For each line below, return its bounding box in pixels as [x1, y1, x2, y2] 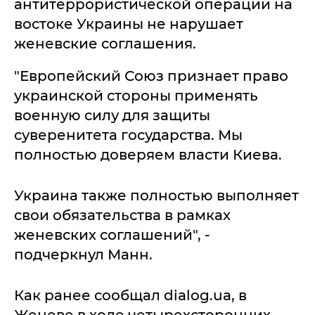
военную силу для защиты [14, 107, 210, 124]
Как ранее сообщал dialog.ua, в [14, 287, 247, 304]
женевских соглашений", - [14, 226, 210, 243]
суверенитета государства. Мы [14, 127, 243, 143]
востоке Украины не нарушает [14, 15, 243, 32]
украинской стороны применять [14, 87, 258, 104]
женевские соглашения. [14, 35, 196, 52]
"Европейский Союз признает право [14, 67, 288, 84]
